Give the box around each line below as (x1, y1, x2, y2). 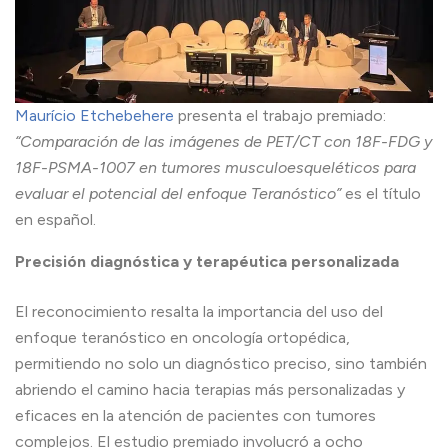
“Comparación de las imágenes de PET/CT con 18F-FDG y (15, 131, 432, 151)
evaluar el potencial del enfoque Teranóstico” (15, 183, 341, 203)
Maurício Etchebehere (15, 105, 174, 125)
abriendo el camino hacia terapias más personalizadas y (15, 379, 405, 399)
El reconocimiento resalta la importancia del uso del (15, 301, 383, 321)
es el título (341, 183, 421, 203)
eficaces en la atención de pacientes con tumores (15, 405, 376, 425)
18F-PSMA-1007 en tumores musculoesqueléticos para (15, 157, 416, 177)
